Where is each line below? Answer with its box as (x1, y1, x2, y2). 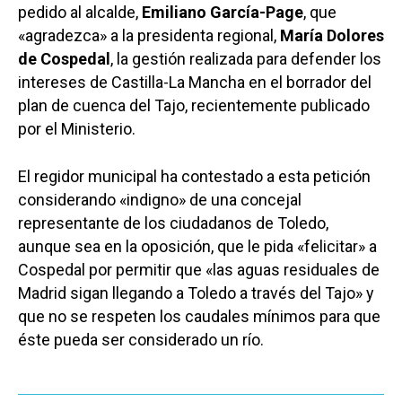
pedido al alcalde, (18, 3, 142, 22)
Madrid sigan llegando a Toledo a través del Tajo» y (18, 284, 374, 303)
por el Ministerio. (18, 119, 135, 139)
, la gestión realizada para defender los (110, 49, 381, 69)
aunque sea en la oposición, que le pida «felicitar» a (18, 237, 377, 257)
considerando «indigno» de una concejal (18, 190, 301, 210)
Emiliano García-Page (142, 3, 303, 22)
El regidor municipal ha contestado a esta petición (18, 167, 371, 187)
